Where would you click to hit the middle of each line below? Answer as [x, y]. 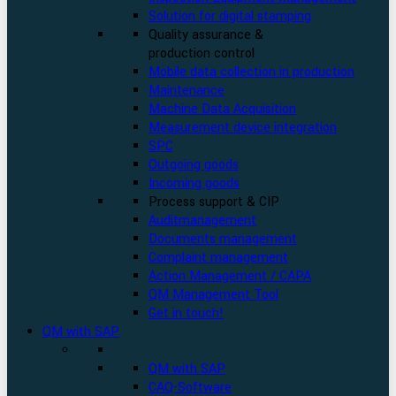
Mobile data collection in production [251, 72]
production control [202, 53]
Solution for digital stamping [230, 16]
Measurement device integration [243, 128]
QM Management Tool [213, 295]
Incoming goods [194, 183]
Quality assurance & [206, 35]
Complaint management [218, 258]
